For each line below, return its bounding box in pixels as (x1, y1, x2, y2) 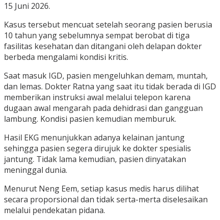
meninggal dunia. (4, 165, 67, 176)
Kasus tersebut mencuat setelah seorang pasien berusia (4, 19, 212, 30)
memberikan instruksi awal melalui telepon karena (4, 92, 191, 103)
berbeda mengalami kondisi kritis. (4, 52, 128, 63)
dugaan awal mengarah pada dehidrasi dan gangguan (4, 103, 203, 114)
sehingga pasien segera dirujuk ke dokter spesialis (4, 143, 191, 154)
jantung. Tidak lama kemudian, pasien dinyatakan (4, 154, 186, 165)
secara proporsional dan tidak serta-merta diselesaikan (4, 194, 208, 205)
